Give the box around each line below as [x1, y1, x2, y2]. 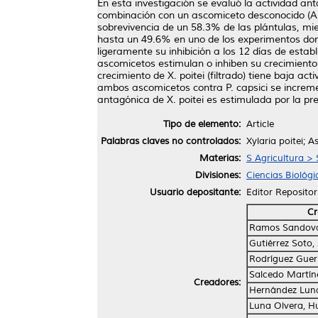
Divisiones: [195, 169, 241, 181]
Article [246, 118, 274, 130]
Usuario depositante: [150, 186, 241, 198]
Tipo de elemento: [163, 118, 241, 130]
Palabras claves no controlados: [101, 135, 241, 147]
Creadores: [194, 276, 241, 288]
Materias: [199, 152, 241, 164]
